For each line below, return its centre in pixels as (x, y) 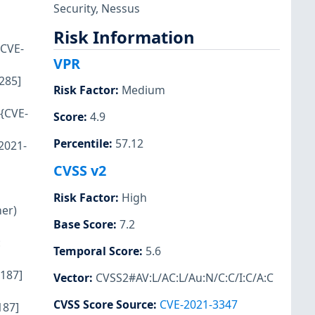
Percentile (81, 144)
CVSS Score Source (103, 304)
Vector (71, 277)
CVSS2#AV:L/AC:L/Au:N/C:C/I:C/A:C (185, 277)
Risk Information (124, 37)
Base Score (83, 224)
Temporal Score (96, 251)
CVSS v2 (80, 171)
